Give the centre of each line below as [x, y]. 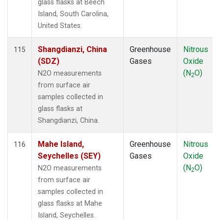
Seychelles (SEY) [69, 156]
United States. [60, 26]
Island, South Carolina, [73, 14]
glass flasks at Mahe [70, 203]
